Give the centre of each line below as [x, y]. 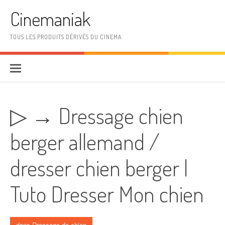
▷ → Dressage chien [97, 115]
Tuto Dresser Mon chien [107, 194]
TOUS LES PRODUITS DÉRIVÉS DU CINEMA [66, 37]
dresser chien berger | [99, 167]
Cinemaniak [50, 19]
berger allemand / [85, 141]
